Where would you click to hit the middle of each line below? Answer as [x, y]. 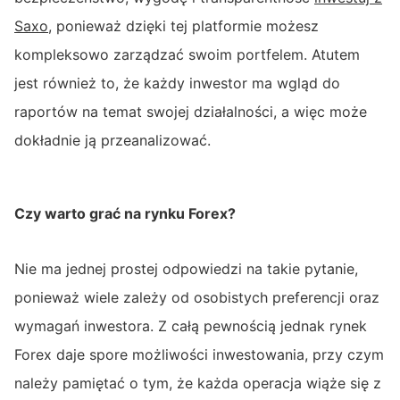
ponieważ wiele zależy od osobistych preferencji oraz [197, 297]
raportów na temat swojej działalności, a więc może [191, 111]
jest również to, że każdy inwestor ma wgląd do [177, 83]
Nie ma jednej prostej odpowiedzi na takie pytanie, [186, 268]
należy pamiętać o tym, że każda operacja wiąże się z [198, 383]
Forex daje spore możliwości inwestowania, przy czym [199, 354]
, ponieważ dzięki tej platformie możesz [183, 25]
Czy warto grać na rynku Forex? [125, 213]
